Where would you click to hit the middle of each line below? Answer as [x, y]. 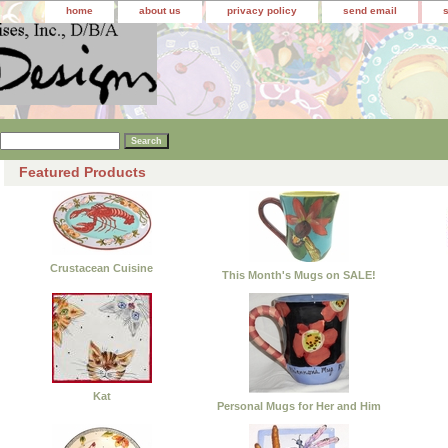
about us [160, 10]
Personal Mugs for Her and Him [298, 405]
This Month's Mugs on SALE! [298, 274]
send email [370, 10]
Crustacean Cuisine [101, 267]
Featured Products [82, 171]
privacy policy [262, 10]
